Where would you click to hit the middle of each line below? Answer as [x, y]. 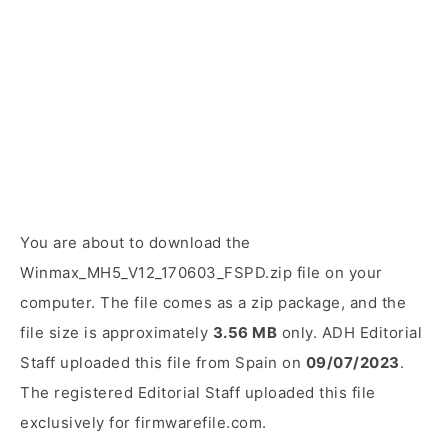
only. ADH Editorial [349, 332]
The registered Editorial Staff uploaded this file [198, 392]
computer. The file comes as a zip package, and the [213, 302]
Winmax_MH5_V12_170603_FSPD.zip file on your [201, 272]
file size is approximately [116, 332]
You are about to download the [135, 242]
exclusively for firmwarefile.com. [143, 422]
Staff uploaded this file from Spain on [163, 362]
